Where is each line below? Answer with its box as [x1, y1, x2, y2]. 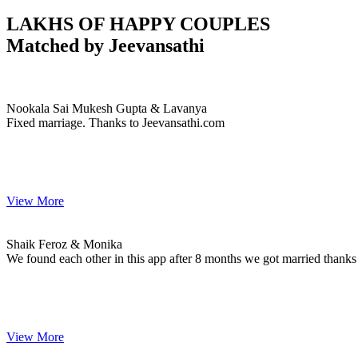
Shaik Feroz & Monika [6, 237, 122, 251]
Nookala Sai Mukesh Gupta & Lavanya [6, 101, 207, 115]
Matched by [6, 34, 109, 56]
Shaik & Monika [6, 208, 90, 222]
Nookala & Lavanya [6, 72, 109, 86]
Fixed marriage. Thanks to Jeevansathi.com [6, 115, 225, 129]
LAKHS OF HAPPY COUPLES [6, 13, 270, 34]
